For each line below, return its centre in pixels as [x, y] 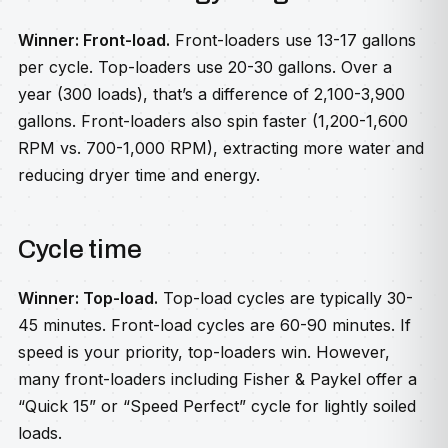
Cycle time [80, 249]
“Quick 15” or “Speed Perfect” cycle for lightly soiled [217, 406]
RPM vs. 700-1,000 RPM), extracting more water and [221, 148]
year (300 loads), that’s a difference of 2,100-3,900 [211, 94]
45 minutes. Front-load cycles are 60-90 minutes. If [214, 325]
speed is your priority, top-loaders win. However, [204, 352]
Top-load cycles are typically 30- [285, 298]
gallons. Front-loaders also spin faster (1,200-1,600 [213, 121]
